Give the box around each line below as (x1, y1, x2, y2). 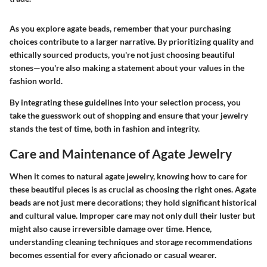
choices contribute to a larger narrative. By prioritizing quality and (10, 36, 254, 47)
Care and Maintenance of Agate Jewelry (10, 146, 232, 162)
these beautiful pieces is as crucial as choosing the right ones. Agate (10, 184, 256, 194)
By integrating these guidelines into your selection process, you (10, 97, 241, 108)
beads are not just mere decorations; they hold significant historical (10, 197, 257, 207)
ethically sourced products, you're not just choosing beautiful (10, 49, 235, 60)
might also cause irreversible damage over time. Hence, (10, 223, 212, 234)
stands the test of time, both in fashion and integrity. (10, 123, 200, 134)
